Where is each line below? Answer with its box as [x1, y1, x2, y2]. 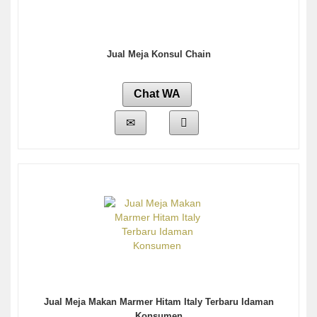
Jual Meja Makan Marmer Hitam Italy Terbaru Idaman [43, 296, 274, 308]
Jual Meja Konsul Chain [106, 49, 211, 60]
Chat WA [133, 88, 180, 100]
